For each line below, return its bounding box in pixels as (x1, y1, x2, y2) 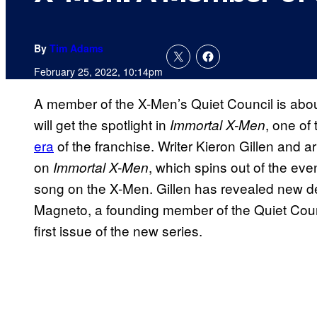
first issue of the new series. (34, 221, 202, 241)
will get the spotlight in (34, 115, 170, 134)
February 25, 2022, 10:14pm (34, 64, 163, 79)
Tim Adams (50, 41, 103, 56)
